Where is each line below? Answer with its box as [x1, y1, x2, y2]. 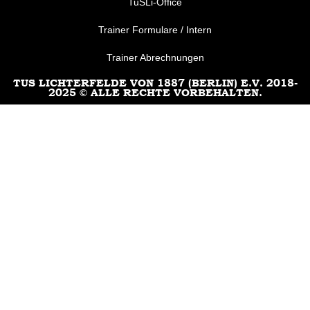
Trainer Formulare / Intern [98, 24, 212, 36]
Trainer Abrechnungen [106, 52, 204, 64]
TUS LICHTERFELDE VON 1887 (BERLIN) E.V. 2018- [12, 77, 298, 90]
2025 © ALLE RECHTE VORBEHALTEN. [48, 86, 262, 100]
